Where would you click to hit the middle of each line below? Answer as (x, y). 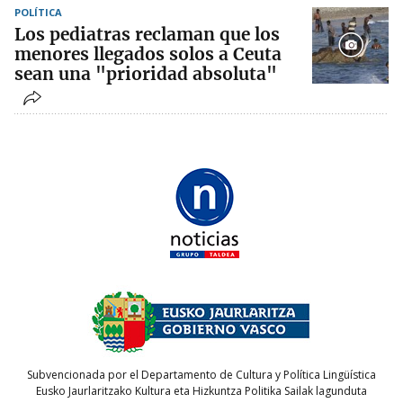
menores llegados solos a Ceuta (148, 54)
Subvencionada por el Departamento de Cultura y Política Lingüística (201, 375)
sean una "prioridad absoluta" (146, 73)
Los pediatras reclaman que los (147, 34)
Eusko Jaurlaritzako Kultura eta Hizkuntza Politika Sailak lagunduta (201, 391)
